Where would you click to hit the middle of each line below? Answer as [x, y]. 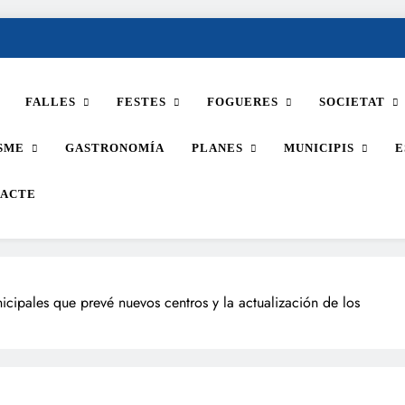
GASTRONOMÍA [115, 148]
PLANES [217, 148]
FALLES [51, 102]
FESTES [141, 102]
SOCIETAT [352, 102]
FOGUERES [243, 102]
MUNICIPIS [319, 148]
